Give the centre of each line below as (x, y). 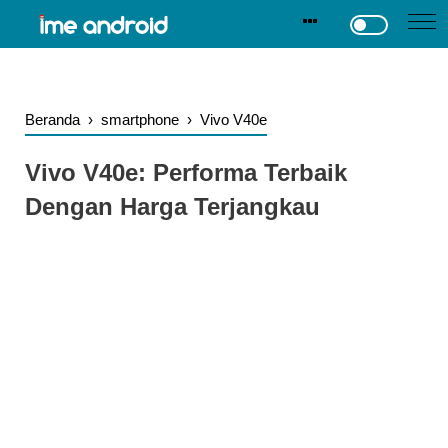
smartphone (140, 119)
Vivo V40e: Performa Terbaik (186, 172)
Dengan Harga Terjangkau (172, 206)
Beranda (52, 119)
